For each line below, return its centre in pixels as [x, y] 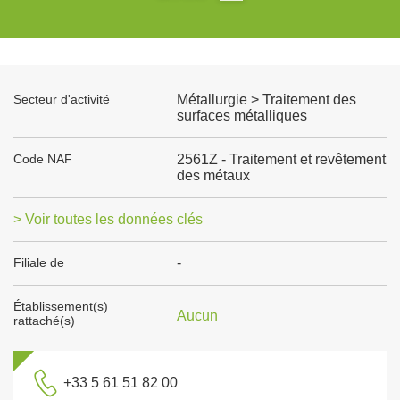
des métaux [213, 175]
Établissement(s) [61, 306]
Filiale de [39, 262]
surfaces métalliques [242, 116]
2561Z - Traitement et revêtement [281, 159]
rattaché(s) [44, 321]
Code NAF [43, 159]
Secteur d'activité [62, 99]
